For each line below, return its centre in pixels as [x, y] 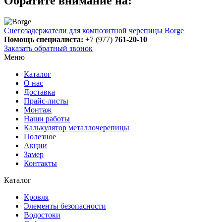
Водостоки [42, 215]
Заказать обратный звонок [48, 48]
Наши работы [47, 118]
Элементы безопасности [65, 206]
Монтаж [38, 110]
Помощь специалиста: [44, 39]
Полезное [40, 136]
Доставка [39, 92]
